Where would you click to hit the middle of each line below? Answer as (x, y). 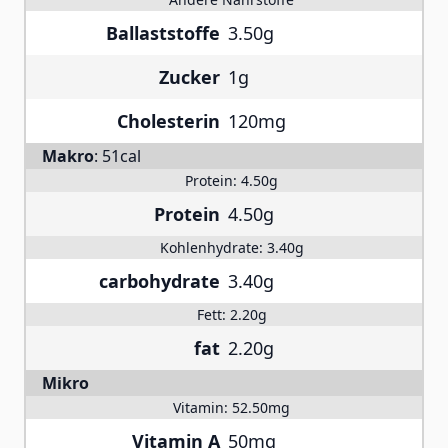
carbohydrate (159, 281)
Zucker (189, 77)
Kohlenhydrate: (213, 247)
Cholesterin (168, 121)
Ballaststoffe (163, 33)
